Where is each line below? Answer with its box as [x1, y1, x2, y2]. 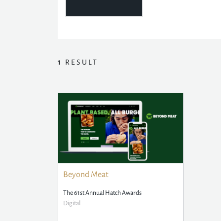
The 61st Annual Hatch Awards [63, 189, 142, 197]
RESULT [62, 58, 98, 66]
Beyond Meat [63, 170, 109, 180]
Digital [63, 200, 80, 207]
